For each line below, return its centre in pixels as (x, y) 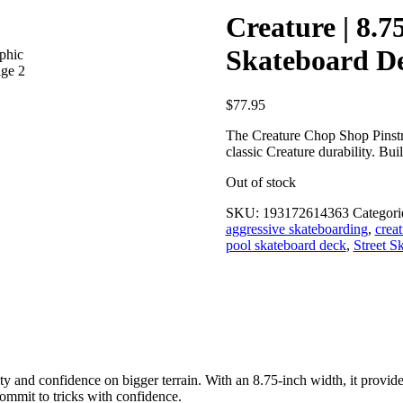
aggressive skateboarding (296, 228)
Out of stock (260, 182)
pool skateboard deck (286, 245)
